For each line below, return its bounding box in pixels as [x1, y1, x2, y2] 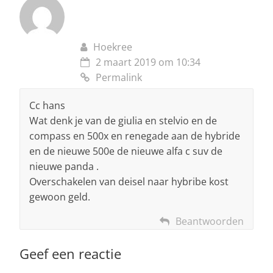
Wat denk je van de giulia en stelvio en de [29, 113, 217, 127]
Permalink [96, 70, 142, 84]
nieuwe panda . [29, 159, 99, 173]
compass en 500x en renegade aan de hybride [29, 129, 240, 143]
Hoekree [93, 40, 132, 54]
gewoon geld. [29, 190, 90, 204]
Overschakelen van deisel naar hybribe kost [29, 174, 229, 188]
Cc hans [29, 98, 65, 112]
